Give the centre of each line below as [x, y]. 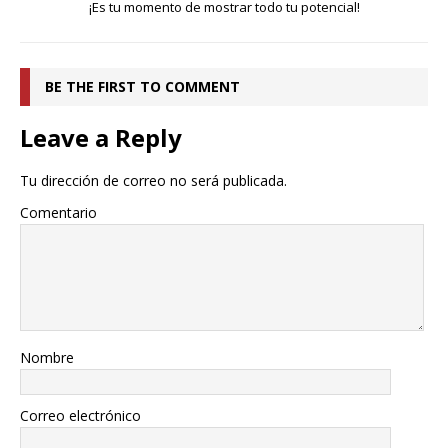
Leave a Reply [101, 138]
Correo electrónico [80, 416]
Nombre [47, 358]
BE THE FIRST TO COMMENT [142, 87]
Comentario [58, 213]
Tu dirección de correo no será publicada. [153, 181]
